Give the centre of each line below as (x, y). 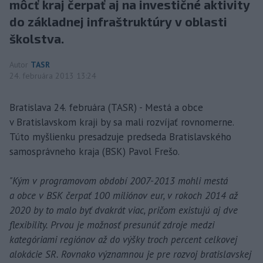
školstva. (37, 38)
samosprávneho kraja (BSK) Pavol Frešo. (95, 151)
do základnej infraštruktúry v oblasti (118, 21)
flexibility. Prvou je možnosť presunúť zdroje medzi (112, 225)
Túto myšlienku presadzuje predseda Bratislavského (120, 136)
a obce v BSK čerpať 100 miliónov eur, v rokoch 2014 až (124, 195)
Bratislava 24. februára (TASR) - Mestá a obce (106, 107)
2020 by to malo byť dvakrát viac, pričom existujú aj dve (124, 210)
